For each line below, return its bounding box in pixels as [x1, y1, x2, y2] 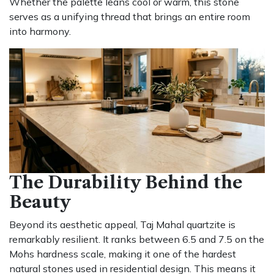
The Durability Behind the [9, 172, 242, 193]
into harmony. [9, 24, 71, 37]
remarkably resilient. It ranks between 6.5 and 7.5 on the [9, 232, 264, 245]
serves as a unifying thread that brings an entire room [9, 10, 250, 23]
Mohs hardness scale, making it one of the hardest [9, 247, 236, 260]
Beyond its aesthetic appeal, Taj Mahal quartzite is [9, 218, 235, 231]
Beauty [9, 191, 71, 212]
